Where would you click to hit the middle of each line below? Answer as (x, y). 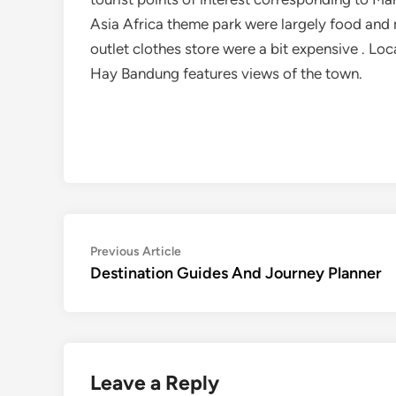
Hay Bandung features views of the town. (226, 73)
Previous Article (136, 251)
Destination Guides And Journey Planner (236, 273)
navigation (141, 280)
